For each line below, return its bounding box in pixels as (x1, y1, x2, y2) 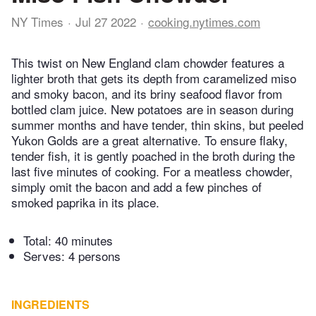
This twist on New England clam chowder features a (11, 54, 284, 72)
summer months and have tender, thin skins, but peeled (11, 116, 303, 134)
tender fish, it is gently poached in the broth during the (11, 147, 295, 165)
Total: (23, 231, 55, 250)
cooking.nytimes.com (148, 13, 260, 30)
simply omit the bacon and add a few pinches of (11, 178, 262, 196)
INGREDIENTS (11, 296, 90, 313)
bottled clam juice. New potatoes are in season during (11, 100, 293, 119)
